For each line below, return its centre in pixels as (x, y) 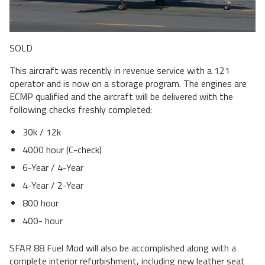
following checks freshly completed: (81, 110)
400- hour (43, 221)
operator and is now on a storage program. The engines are (128, 84)
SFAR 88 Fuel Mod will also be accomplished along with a (123, 248)
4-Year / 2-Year (53, 185)
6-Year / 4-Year (53, 168)
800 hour (41, 203)
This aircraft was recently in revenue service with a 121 (120, 71)
